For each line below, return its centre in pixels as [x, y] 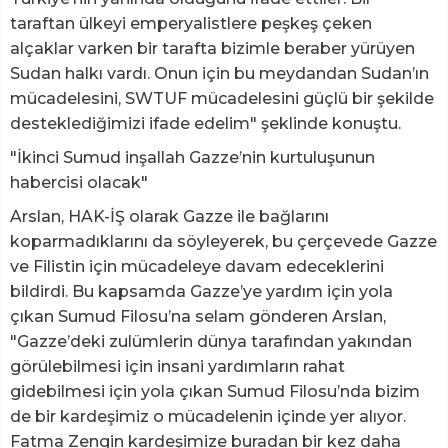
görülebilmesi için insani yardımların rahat [177, 367]
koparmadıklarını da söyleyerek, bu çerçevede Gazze [223, 242]
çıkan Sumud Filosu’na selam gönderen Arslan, [198, 317]
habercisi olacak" [79, 183]
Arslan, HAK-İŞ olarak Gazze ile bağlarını [169, 217]
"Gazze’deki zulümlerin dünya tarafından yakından [211, 342]
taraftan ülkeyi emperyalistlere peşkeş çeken [191, 24]
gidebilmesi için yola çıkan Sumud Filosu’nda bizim [215, 392]
